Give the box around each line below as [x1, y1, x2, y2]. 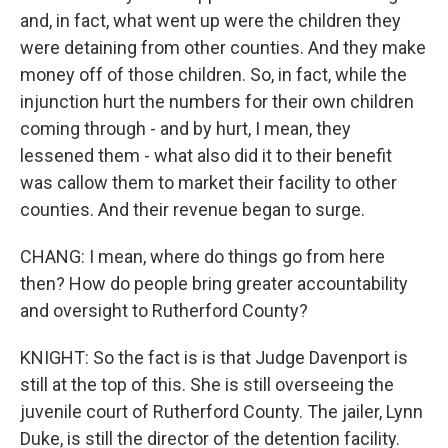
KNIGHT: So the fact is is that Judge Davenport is [20, 347, 408, 368]
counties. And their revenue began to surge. [20, 199, 365, 220]
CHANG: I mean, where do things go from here [20, 246, 385, 267]
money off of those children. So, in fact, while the [20, 64, 407, 85]
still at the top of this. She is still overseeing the [20, 374, 394, 395]
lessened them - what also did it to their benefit [20, 145, 392, 166]
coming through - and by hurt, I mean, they [20, 118, 351, 139]
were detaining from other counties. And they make [20, 37, 426, 58]
